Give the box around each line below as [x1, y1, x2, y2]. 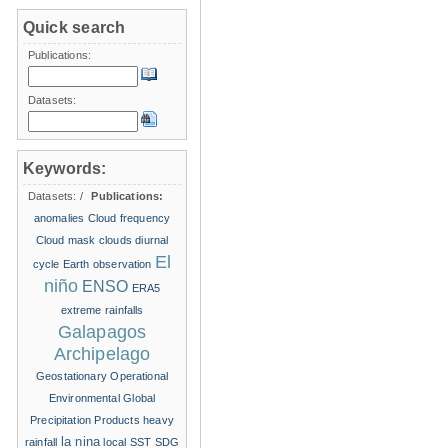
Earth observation [62, 257, 152, 270]
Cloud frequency [87, 211, 171, 224]
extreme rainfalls [60, 303, 144, 316]
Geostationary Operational [35, 369, 169, 382]
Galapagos [57, 321, 147, 342]
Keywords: [23, 159, 107, 177]
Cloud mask [35, 233, 96, 246]
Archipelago [53, 343, 151, 364]
